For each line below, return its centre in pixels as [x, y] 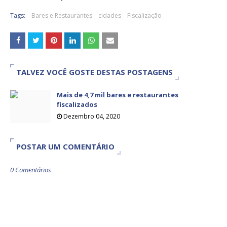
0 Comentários [31, 170]
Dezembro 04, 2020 [92, 117]
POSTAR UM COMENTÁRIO [65, 147]
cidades [110, 16]
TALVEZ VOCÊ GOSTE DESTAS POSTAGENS [94, 72]
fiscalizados [77, 105]
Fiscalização [144, 16]
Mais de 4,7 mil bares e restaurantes [118, 95]
